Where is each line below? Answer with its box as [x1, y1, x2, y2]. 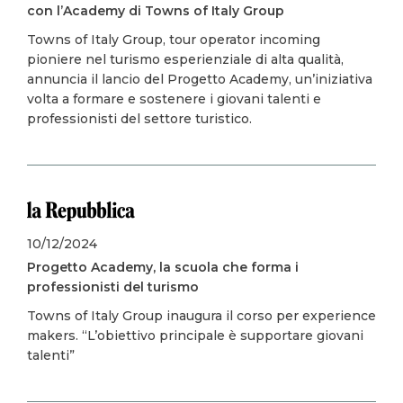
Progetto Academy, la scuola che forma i [27, 259, 299, 275]
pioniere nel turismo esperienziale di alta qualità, [27, 51, 344, 67]
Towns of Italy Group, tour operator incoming [27, 31, 320, 48]
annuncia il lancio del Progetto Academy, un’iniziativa [27, 71, 372, 87]
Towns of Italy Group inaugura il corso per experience [27, 308, 376, 324]
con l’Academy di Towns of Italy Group [27, 3, 284, 19]
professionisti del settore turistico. [27, 111, 252, 127]
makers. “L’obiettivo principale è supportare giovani [27, 327, 363, 344]
